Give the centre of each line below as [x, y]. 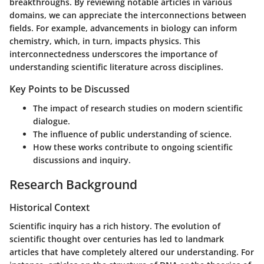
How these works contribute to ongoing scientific [133, 147]
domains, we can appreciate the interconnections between [128, 15]
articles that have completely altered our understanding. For [132, 252]
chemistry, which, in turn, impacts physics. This [105, 41]
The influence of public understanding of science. [132, 134]
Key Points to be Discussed [70, 89]
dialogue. [52, 121]
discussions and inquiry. [82, 160]
